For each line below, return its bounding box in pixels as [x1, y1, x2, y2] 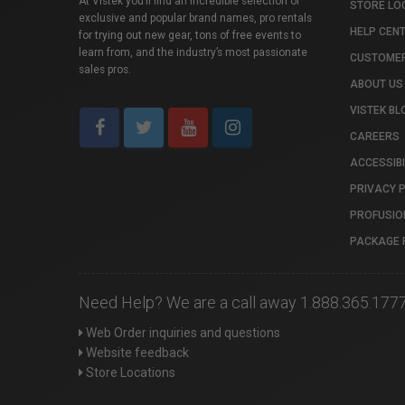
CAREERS [350, 129, 400, 143]
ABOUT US [350, 77, 403, 90]
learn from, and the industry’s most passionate [79, 45, 307, 59]
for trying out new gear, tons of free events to [79, 28, 301, 42]
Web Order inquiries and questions [83, 325, 280, 340]
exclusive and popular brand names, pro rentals [79, 11, 312, 24]
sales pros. [79, 62, 131, 76]
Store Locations [83, 364, 175, 380]
